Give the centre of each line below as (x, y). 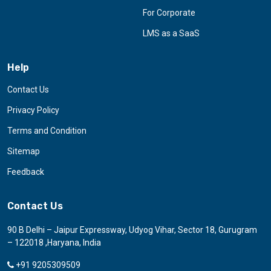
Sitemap (24, 151)
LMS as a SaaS (171, 33)
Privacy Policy (33, 110)
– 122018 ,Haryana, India (54, 242)
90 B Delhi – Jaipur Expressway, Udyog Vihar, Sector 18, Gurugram (132, 230)
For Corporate (169, 12)
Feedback (26, 171)
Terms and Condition (47, 130)
